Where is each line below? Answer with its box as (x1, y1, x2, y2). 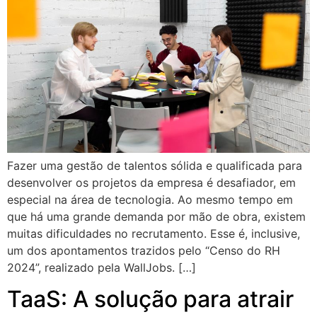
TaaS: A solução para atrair (7, 285, 294, 313)
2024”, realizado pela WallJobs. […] (7, 260, 196, 275)
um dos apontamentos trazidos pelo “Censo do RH (7, 243, 280, 258)
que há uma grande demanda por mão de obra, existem (7, 209, 306, 224)
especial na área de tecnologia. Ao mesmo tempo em (7, 192, 293, 207)
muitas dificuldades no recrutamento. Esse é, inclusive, (7, 226, 300, 241)
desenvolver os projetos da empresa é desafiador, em (7, 175, 296, 190)
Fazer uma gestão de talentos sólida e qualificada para (7, 158, 302, 173)
